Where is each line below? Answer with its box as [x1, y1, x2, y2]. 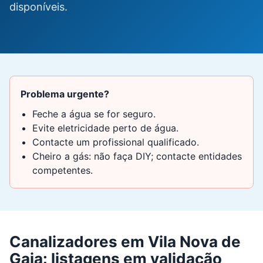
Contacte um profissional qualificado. [32, 136, 199, 148]
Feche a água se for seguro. [32, 108, 156, 120]
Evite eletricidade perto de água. [32, 122, 178, 134]
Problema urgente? [21, 88, 109, 100]
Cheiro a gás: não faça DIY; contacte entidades [32, 150, 242, 162]
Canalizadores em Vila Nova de [9, 232, 241, 251]
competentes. [32, 164, 93, 176]
